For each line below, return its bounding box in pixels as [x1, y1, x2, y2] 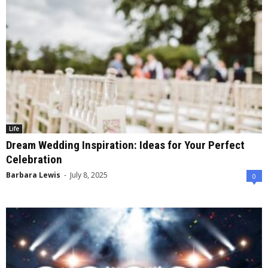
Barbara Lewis [6, 170, 60, 181]
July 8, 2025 [70, 170, 108, 181]
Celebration [6, 153, 62, 167]
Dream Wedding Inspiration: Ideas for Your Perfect [6, 138, 245, 153]
